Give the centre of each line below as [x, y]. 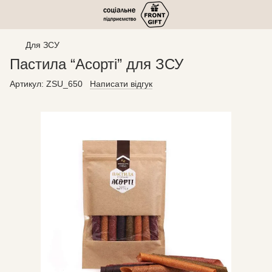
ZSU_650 [63, 84]
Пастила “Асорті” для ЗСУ [97, 64]
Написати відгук [121, 84]
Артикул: [27, 84]
